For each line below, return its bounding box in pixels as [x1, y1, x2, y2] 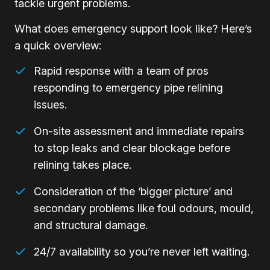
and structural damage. [34, 218, 148, 231]
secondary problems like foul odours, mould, [34, 201, 254, 215]
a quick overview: [14, 39, 101, 52]
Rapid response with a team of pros [34, 64, 209, 77]
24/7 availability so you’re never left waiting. [34, 245, 250, 258]
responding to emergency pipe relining [34, 81, 223, 94]
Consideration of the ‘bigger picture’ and [34, 184, 233, 198]
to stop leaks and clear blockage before [34, 141, 230, 154]
